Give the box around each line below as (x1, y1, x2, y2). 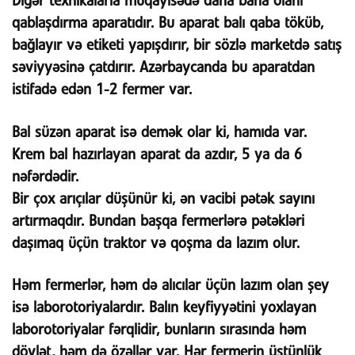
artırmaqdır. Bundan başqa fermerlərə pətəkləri (12, 214, 304, 228)
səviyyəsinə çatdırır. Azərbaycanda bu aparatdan (12, 61, 315, 75)
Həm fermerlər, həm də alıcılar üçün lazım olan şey (12, 279, 329, 293)
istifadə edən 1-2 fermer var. (12, 83, 192, 97)
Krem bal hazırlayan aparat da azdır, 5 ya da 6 (12, 147, 302, 162)
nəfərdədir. (12, 170, 78, 184)
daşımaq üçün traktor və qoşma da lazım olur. (12, 236, 300, 250)
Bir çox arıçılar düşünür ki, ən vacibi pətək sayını (12, 192, 315, 206)
